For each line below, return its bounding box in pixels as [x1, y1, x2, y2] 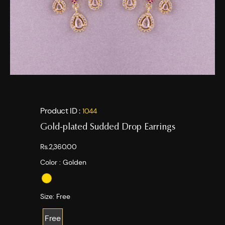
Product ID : [40, 105, 82, 117]
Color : [40, 158, 63, 167]
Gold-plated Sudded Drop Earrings [40, 123, 175, 133]
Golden [63, 158, 86, 167]
